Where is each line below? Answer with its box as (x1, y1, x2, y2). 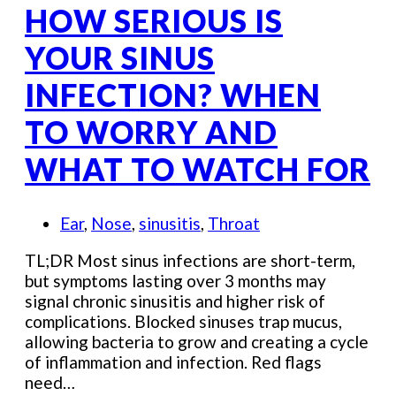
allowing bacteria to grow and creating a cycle (25, 331, 369, 353)
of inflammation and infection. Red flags (25, 352, 322, 373)
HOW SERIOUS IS (25, 2, 283, 40)
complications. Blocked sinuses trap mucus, (25, 311, 342, 332)
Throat (208, 213, 260, 234)
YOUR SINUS (25, 39, 215, 77)
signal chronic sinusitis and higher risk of (25, 291, 325, 312)
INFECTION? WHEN (25, 76, 321, 114)
